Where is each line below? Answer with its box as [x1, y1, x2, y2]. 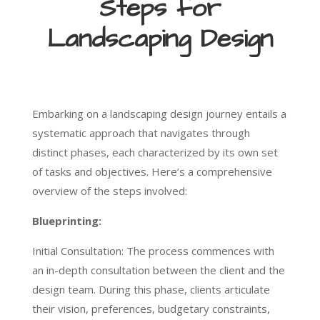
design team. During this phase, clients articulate [31, 282, 270, 297]
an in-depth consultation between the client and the [31, 263, 285, 278]
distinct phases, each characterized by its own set [31, 145, 278, 160]
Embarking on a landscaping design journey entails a [31, 106, 286, 121]
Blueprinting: [31, 214, 101, 229]
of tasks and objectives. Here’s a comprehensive [31, 164, 272, 179]
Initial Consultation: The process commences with [31, 244, 274, 259]
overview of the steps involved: [31, 184, 187, 199]
